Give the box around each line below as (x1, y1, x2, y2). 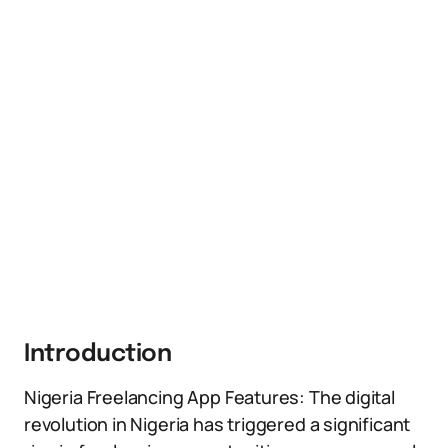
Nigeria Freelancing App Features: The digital (24, 385, 395, 409)
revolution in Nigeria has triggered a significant (24, 412, 411, 436)
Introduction (24, 342, 172, 367)
